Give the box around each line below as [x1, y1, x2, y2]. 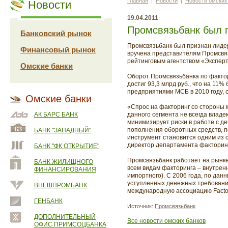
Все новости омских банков [127, 217, 206, 224]
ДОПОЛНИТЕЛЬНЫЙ [34, 213, 96, 220]
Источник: [127, 203, 155, 209]
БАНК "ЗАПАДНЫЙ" [34, 127, 91, 134]
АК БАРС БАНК [34, 111, 78, 118]
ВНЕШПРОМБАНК [34, 182, 87, 189]
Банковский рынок [20, 29, 92, 38]
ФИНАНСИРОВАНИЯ [34, 166, 96, 173]
